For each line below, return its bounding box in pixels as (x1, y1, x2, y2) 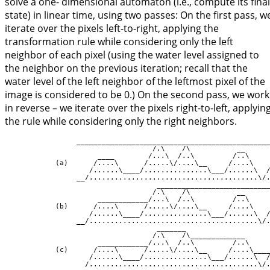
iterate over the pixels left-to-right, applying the (5, 22, 219, 36)
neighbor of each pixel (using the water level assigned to (5, 48, 259, 62)
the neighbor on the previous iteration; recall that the (5, 61, 248, 75)
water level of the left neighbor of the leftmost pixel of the (5, 75, 265, 89)
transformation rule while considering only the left (5, 35, 233, 49)
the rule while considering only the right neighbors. (5, 115, 237, 128)
